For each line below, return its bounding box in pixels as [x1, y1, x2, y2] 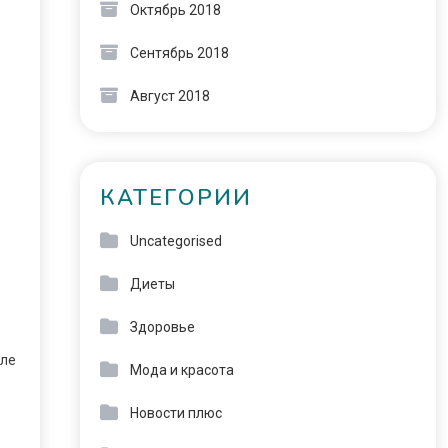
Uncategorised [129, 233, 222, 249]
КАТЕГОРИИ [99, 183, 252, 213]
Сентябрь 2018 [129, 45, 229, 61]
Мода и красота [129, 362, 234, 378]
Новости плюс [129, 405, 222, 421]
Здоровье [129, 319, 195, 335]
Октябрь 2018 [129, 2, 221, 18]
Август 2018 [129, 88, 210, 104]
